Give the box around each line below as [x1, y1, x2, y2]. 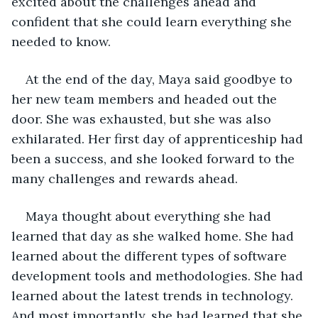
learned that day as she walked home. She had [11, 227, 297, 244]
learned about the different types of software [11, 247, 290, 264]
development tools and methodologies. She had [11, 267, 307, 284]
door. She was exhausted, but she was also [11, 110, 275, 127]
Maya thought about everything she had [26, 207, 275, 224]
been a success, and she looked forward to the [11, 150, 298, 167]
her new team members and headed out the [11, 90, 280, 107]
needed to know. [11, 33, 111, 50]
